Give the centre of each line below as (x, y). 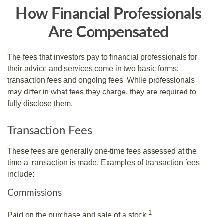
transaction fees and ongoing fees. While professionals (101, 80)
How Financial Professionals (108, 14)
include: (21, 174)
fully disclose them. (40, 103)
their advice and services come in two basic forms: (93, 69)
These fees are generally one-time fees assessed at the (102, 151)
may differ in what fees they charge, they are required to (102, 92)
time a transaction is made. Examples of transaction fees (103, 163)
